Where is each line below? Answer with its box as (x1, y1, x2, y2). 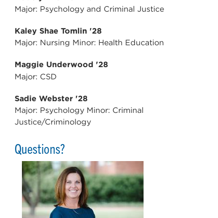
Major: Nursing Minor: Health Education (15, 38, 164, 48)
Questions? (15, 140, 65, 157)
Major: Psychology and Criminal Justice (15, 4, 164, 14)
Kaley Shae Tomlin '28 (15, 26, 102, 36)
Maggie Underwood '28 (15, 60, 108, 70)
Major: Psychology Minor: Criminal (15, 106, 144, 115)
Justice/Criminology (15, 117, 91, 127)
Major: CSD (15, 72, 57, 82)
